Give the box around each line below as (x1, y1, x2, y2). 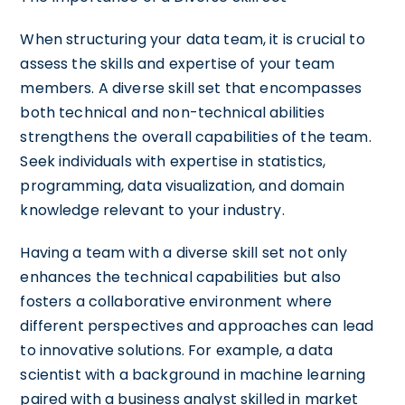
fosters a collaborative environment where (20, 290, 333, 312)
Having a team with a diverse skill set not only (20, 241, 348, 263)
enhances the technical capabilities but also (20, 266, 341, 287)
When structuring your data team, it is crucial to (20, 28, 365, 50)
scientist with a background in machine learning (20, 363, 366, 385)
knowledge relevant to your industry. (20, 199, 285, 221)
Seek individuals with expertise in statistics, (20, 150, 326, 172)
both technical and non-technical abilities (20, 101, 325, 123)
